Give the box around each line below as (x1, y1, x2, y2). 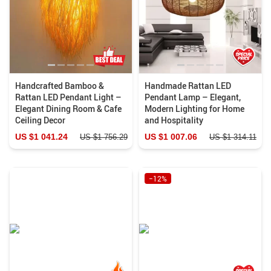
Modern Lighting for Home (145, 102, 244, 114)
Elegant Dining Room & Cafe (15, 102, 122, 114)
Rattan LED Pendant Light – (15, 91, 122, 103)
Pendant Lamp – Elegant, (145, 91, 241, 103)
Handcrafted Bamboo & (15, 79, 104, 91)
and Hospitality (145, 114, 203, 126)
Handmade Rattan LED (145, 79, 231, 91)
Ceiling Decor (15, 114, 65, 126)
